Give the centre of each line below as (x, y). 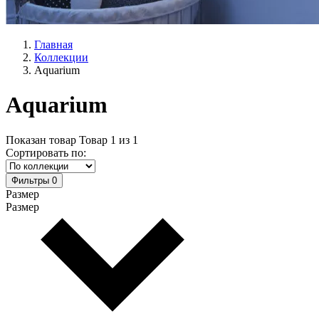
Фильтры (30, 180)
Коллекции (61, 57)
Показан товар (41, 140)
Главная (53, 45)
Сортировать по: (46, 152)
